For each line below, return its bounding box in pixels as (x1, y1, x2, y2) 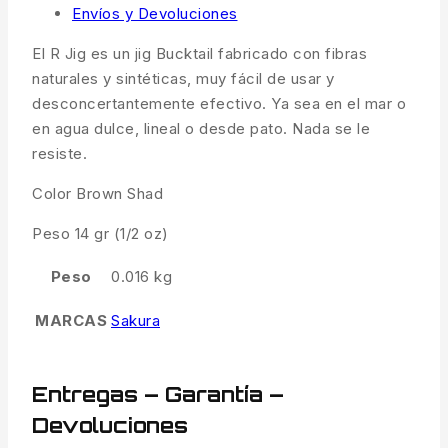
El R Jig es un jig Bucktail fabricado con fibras (32, 43, 367, 63)
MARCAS (35, 310, 107, 330)
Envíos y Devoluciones (72, 3, 238, 23)
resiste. (32, 143, 87, 163)
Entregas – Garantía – (32, 380, 284, 407)
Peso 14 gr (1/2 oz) (32, 223, 169, 243)
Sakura (111, 310, 160, 330)
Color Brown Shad (32, 183, 163, 203)
